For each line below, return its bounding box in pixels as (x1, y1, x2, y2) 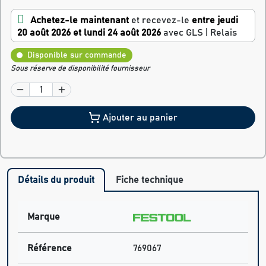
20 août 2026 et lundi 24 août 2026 (17, 28, 161, 38)
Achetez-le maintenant (30, 15, 129, 26)
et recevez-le (129, 15, 192, 26)
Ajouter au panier (103, 113, 178, 123)
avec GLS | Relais (163, 28, 237, 38)
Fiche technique (116, 175, 183, 185)
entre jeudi (192, 15, 238, 26)
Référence (27, 243, 72, 254)
